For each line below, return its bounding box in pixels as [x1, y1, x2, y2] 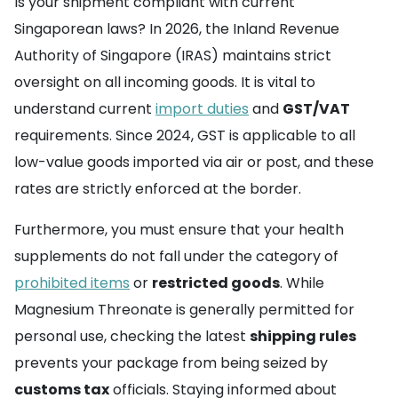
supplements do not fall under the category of [14, 246, 338, 267]
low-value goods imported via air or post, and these [14, 152, 374, 172]
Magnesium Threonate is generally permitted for [14, 299, 354, 320]
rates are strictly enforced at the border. [14, 179, 301, 199]
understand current [14, 99, 155, 119]
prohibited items [14, 273, 130, 293]
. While [280, 273, 324, 293]
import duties [155, 99, 249, 119]
